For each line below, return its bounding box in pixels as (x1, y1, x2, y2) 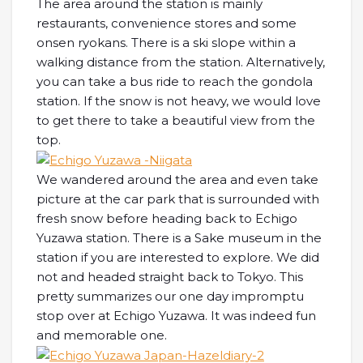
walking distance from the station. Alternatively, (36, 54, 325, 70)
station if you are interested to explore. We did (36, 250, 319, 266)
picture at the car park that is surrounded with (36, 191, 319, 207)
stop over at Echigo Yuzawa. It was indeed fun (36, 308, 316, 324)
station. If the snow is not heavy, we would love (36, 93, 321, 109)
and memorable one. (36, 327, 167, 344)
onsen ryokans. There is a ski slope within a (36, 35, 296, 51)
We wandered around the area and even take (36, 172, 318, 188)
